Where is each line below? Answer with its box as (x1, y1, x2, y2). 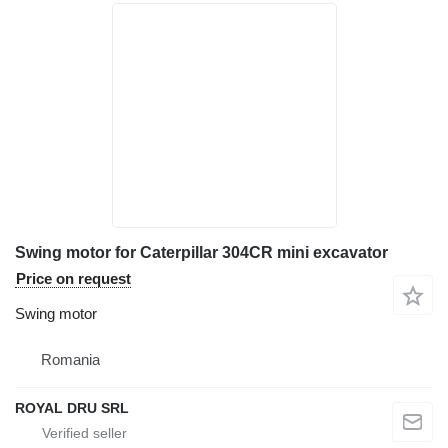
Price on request (16, 270, 131, 288)
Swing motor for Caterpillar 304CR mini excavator (15, 244, 388, 262)
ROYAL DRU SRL (15, 400, 129, 417)
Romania (41, 351, 100, 369)
